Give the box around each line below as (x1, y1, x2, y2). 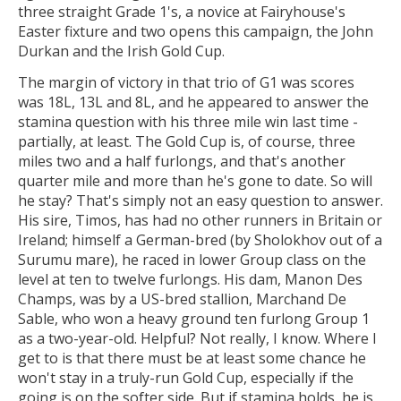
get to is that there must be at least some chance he (18, 348, 366, 369)
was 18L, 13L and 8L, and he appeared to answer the (18, 92, 369, 113)
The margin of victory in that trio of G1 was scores (18, 73, 354, 93)
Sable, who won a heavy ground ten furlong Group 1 (18, 309, 370, 329)
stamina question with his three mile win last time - (18, 112, 358, 132)
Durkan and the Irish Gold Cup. (18, 40, 225, 61)
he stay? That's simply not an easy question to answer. (18, 191, 383, 211)
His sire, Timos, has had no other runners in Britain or (18, 210, 382, 231)
